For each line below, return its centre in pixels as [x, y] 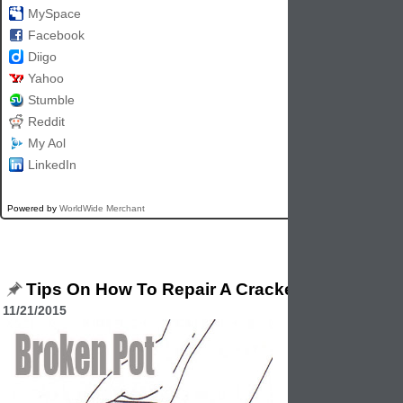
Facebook [56, 36]
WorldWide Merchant [102, 209]
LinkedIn [52, 165]
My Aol [47, 143]
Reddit [46, 122]
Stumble [51, 100]
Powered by [31, 209]
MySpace [54, 14]
